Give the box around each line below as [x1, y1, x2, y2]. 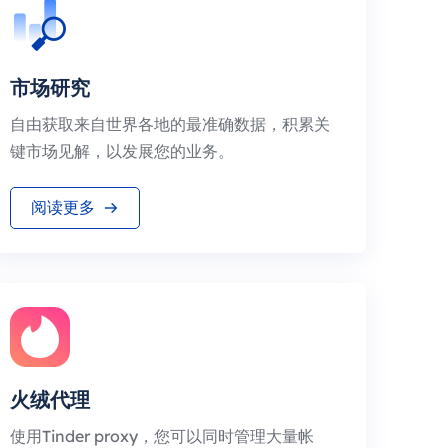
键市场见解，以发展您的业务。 [10, 141, 234, 161]
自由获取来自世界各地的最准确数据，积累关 [10, 114, 330, 134]
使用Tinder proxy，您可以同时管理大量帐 [10, 426, 314, 446]
